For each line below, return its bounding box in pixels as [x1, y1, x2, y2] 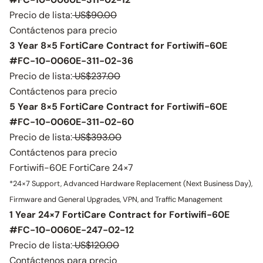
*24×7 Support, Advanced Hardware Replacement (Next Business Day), [9, 178, 252, 188]
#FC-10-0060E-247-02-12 [9, 224, 134, 236]
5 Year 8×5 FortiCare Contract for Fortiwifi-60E [9, 100, 227, 113]
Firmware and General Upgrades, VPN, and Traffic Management [9, 194, 222, 204]
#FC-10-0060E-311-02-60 [9, 116, 134, 128]
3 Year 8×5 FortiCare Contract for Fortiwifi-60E [9, 39, 227, 52]
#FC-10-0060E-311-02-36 [9, 55, 133, 67]
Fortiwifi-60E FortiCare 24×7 [9, 161, 133, 174]
